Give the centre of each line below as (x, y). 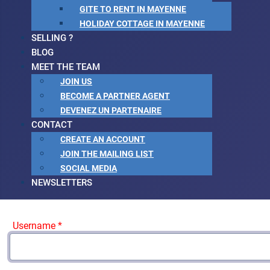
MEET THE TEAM (66, 67)
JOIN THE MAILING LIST (107, 154)
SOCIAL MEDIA (89, 168)
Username (34, 226)
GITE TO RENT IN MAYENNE (133, 9)
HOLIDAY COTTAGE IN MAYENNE (142, 24)
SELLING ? (52, 38)
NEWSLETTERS (62, 183)
